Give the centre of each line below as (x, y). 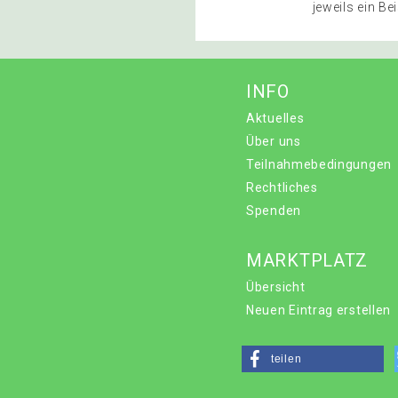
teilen (287, 359)
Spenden (274, 211)
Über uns (274, 141)
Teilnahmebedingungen (319, 164)
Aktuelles (275, 118)
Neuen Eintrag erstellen (319, 310)
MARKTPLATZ (307, 260)
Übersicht (276, 287)
